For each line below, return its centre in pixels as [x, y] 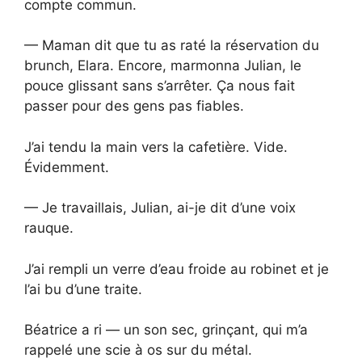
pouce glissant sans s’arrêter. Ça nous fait [160, 86]
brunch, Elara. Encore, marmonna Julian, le [163, 66]
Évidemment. [67, 167]
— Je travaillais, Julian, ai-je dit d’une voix [160, 208]
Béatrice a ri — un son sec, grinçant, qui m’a [166, 330]
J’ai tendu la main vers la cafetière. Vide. [156, 147]
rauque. [49, 228]
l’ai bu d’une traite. [83, 289]
